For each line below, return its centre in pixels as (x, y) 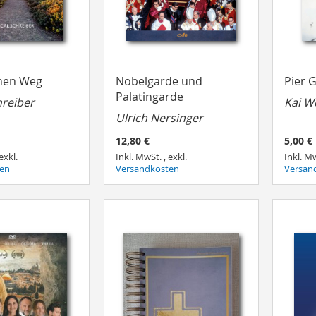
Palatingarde (149, 96)
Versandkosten (147, 169)
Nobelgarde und (159, 81)
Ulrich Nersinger (159, 117)
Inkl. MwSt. (139, 157)
